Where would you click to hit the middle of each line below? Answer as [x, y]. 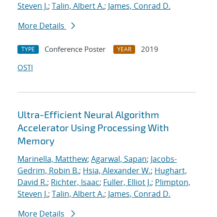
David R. [32, 182]
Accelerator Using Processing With [93, 128]
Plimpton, [173, 182]
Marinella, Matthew [52, 159]
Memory [36, 141]
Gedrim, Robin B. [48, 171]
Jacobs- [164, 159]
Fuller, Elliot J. [127, 182]
